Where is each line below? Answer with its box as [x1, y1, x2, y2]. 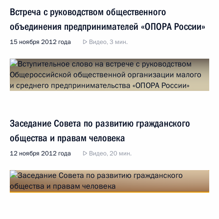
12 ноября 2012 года [10, 149, 71, 158]
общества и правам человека [10, 132, 125, 144]
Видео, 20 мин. [88, 149, 131, 158]
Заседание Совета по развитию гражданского [10, 117, 190, 129]
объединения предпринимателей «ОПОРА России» [10, 21, 205, 32]
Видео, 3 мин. [88, 38, 128, 46]
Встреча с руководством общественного [10, 6, 166, 18]
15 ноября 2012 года [10, 38, 71, 46]
